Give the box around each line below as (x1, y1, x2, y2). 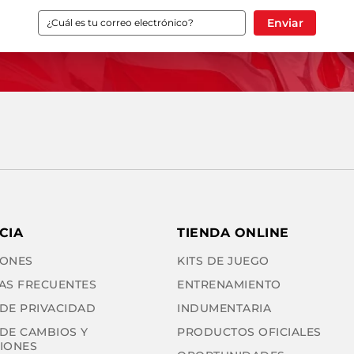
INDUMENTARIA (177, 301, 271, 315)
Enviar (266, 15, 303, 30)
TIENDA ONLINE (177, 225, 289, 240)
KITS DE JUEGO (177, 254, 269, 268)
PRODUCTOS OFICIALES (177, 325, 322, 339)
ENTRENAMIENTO (177, 277, 281, 292)
